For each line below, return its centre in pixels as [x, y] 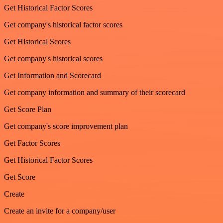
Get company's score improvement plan [66, 126]
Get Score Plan [28, 110]
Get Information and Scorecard [53, 76]
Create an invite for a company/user [60, 211]
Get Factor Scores [32, 143]
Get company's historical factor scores [63, 25]
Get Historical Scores [37, 42]
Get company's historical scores [53, 59]
